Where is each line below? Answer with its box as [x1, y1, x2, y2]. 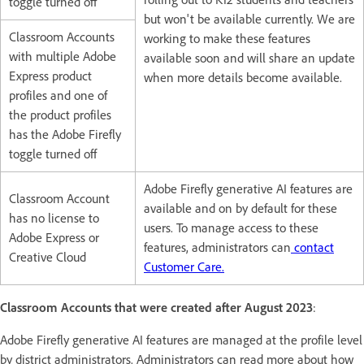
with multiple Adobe [9, 49, 116, 64]
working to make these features [144, 31, 310, 46]
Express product [9, 68, 92, 84]
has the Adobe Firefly [9, 127, 121, 142]
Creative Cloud [9, 249, 86, 265]
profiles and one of [9, 88, 107, 103]
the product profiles [9, 107, 111, 123]
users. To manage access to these [144, 220, 318, 236]
